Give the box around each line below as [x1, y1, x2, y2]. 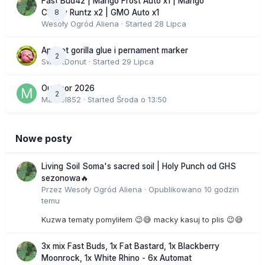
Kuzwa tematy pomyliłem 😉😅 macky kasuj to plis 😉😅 [41, 215, 243, 225]
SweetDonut [41, 57, 86, 67]
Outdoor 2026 [41, 83, 95, 93]
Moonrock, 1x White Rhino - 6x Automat [41, 253, 192, 263]
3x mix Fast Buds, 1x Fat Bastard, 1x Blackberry [41, 241, 219, 251]
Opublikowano [148, 185, 204, 195]
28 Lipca [154, 19, 186, 29]
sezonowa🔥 [41, 173, 89, 183]
